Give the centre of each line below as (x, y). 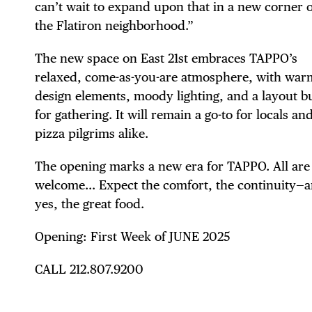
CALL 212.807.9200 (89, 269)
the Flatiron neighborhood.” (114, 25)
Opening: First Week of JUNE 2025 (132, 236)
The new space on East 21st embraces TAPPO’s (166, 58)
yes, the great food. (89, 203)
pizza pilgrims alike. (92, 133)
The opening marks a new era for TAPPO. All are (172, 166)
